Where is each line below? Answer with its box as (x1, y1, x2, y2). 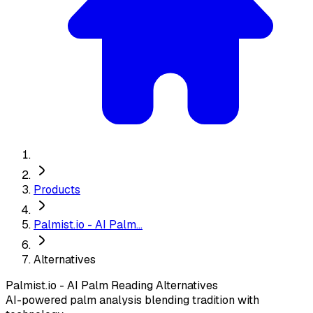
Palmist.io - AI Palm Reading (6, 278, 153, 293)
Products (34, 182, 80, 197)
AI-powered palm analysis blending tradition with (6, 293, 259, 307)
